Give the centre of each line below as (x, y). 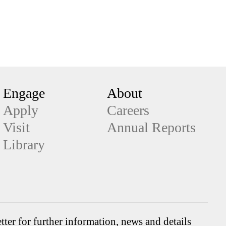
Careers (128, 110)
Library (24, 144)
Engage (24, 93)
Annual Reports (151, 127)
